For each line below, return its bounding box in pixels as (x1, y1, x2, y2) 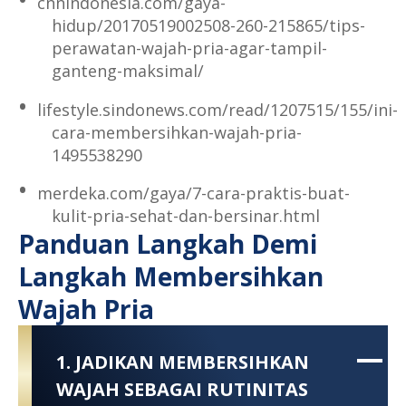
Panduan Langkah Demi (18, 227, 317, 262)
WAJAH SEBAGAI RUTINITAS (55, 376, 308, 401)
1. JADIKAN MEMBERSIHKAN (55, 349, 309, 374)
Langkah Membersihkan (18, 259, 324, 295)
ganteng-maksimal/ (51, 59, 204, 82)
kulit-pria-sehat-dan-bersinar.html (51, 205, 320, 227)
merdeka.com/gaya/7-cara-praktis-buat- (36, 182, 350, 205)
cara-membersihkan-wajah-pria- (51, 121, 302, 143)
